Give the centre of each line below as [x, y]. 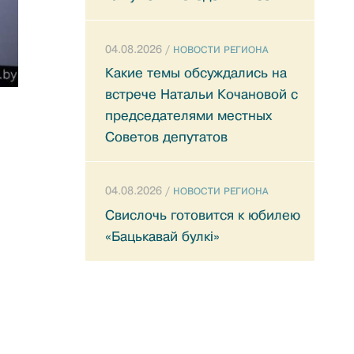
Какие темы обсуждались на [196, 73]
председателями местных [188, 116]
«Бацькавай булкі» [162, 236]
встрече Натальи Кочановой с [201, 95]
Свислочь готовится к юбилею [203, 215]
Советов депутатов [166, 137]
